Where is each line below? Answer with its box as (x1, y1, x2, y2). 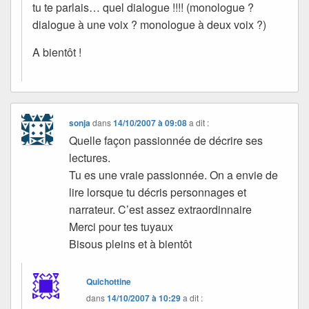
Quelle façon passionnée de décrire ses (69, 132, 263, 148)
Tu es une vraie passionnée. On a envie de (69, 166, 279, 183)
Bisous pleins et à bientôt (69, 235, 192, 252)
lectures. (69, 149, 111, 166)
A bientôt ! (32, 43, 81, 60)
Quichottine (86, 275, 132, 288)
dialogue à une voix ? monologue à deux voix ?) (32, 16, 266, 32)
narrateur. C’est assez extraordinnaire (69, 201, 252, 217)
